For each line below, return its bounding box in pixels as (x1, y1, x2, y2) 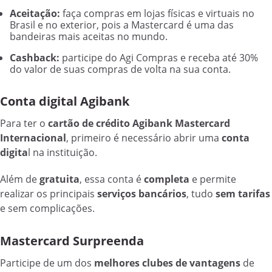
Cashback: (10, 51, 59, 65)
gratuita (39, 172, 80, 186)
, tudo (186, 186, 216, 200)
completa (144, 172, 189, 186)
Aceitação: (10, 7, 63, 21)
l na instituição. (28, 145, 97, 159)
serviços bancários (97, 186, 186, 200)
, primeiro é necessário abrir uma (66, 131, 222, 144)
